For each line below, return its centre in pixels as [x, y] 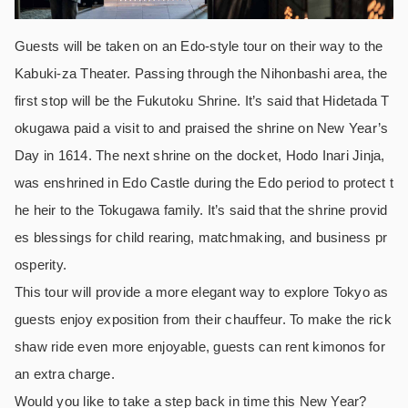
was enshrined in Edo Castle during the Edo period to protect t [204, 183]
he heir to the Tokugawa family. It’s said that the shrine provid [201, 210]
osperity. [43, 265]
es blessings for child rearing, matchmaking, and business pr [201, 238]
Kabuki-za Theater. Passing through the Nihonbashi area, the [201, 74]
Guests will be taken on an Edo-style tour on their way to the [199, 46]
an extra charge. [65, 374]
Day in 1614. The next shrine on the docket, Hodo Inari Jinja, [200, 156]
